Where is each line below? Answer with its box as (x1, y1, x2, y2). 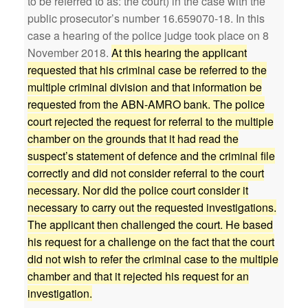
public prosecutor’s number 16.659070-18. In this (27, 10, 265, 26)
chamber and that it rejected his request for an (27, 268, 249, 284)
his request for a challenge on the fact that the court (27, 234, 274, 250)
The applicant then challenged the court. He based (27, 217, 273, 232)
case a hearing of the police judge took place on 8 (27, 27, 269, 43)
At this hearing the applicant (111, 45, 247, 60)
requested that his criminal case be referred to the (27, 62, 267, 78)
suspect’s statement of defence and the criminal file (27, 148, 275, 164)
